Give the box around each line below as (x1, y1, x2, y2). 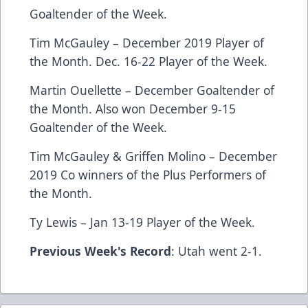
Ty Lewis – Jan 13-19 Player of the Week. (30, 214, 255, 231)
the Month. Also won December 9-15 (30, 100, 236, 118)
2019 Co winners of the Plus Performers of (30, 166, 266, 184)
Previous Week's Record (30, 243, 171, 260)
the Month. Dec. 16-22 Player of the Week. (30, 53, 267, 70)
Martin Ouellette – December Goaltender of (30, 82, 274, 99)
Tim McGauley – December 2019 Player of (30, 34, 264, 52)
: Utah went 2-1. (171, 243, 265, 260)
